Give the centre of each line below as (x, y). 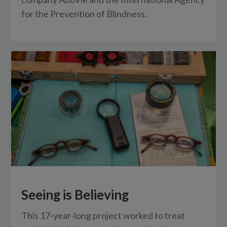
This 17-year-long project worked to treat (103, 215)
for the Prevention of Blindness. (84, 14)
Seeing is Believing (75, 194)
